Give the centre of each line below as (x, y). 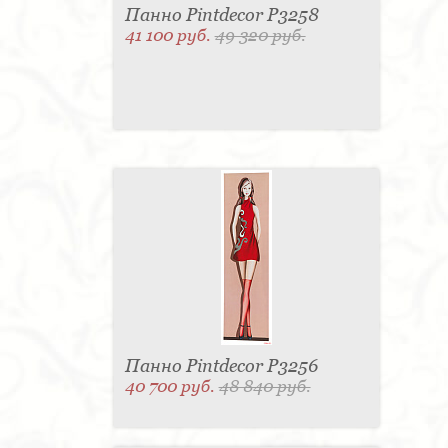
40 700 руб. (171, 386)
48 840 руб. (264, 386)
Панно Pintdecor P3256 (221, 366)
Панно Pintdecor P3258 (221, 15)
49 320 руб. (260, 35)
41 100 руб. (169, 35)
